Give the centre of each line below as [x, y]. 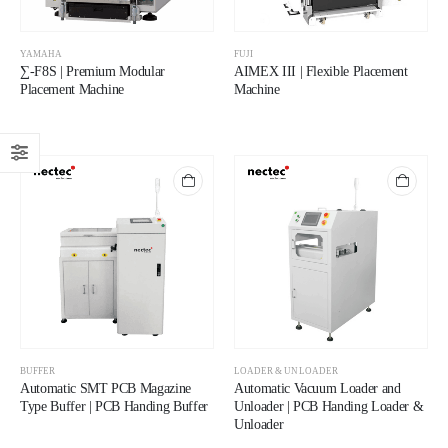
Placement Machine [72, 89]
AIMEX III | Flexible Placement [321, 71]
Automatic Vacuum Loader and [317, 389]
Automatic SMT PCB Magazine [105, 389]
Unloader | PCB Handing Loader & [329, 407]
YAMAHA [41, 53]
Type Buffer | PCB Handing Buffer [114, 407]
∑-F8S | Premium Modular [92, 71]
